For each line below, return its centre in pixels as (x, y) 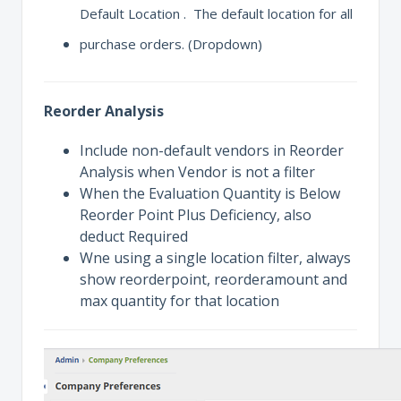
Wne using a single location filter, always (215, 258)
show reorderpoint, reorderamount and (213, 279)
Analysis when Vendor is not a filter (197, 172)
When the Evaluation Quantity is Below (210, 193)
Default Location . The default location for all (216, 13)
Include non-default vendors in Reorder (212, 150)
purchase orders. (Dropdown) (171, 44)
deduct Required (134, 236)
